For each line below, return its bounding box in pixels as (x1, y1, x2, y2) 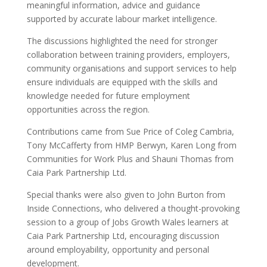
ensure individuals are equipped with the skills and (26, 76, 218, 88)
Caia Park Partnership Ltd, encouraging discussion (26, 230, 219, 242)
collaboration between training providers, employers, (26, 49, 230, 61)
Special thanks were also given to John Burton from (26, 189, 225, 201)
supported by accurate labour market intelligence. (26, 13, 217, 25)
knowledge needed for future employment (26, 90, 190, 102)
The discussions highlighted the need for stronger (26, 35, 218, 47)
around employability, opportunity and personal (26, 244, 209, 256)
